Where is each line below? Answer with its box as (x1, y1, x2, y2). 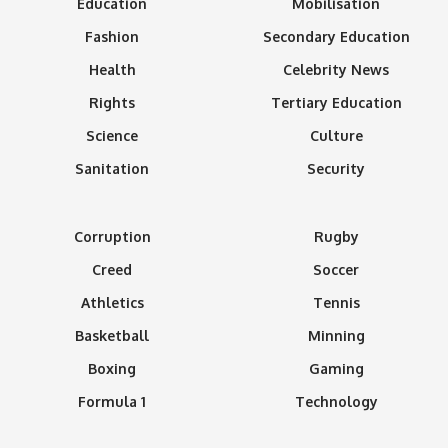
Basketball (75, 327, 149, 345)
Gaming (308, 360, 364, 378)
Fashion (85, 28, 139, 46)
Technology (294, 393, 378, 411)
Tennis (312, 294, 360, 312)
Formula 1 (78, 393, 146, 411)
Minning (307, 327, 365, 345)
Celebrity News (283, 61, 389, 79)
